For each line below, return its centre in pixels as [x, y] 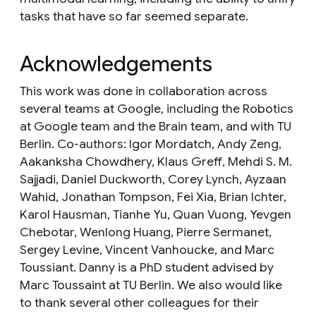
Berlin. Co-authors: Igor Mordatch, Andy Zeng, [151, 144]
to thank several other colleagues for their [139, 302]
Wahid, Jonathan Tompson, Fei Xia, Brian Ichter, [153, 196]
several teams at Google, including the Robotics [157, 108]
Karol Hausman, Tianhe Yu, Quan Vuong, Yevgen [156, 214]
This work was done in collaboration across [144, 91]
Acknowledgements [116, 64]
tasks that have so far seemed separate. [134, 16]
